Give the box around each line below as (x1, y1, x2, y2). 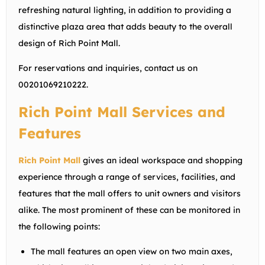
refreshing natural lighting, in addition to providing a (18, 4, 231, 15)
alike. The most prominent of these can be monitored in (18, 204, 240, 215)
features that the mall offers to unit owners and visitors (18, 188, 241, 199)
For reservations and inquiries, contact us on (18, 62, 198, 73)
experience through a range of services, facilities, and (18, 171, 235, 182)
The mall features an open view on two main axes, (31, 245, 232, 257)
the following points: (18, 221, 100, 232)
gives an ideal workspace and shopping (83, 154, 243, 166)
